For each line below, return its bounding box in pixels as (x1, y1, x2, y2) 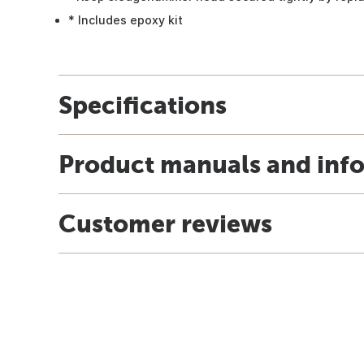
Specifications (58, 90, 227, 119)
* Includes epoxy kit (68, 12, 183, 27)
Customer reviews (58, 209, 272, 237)
